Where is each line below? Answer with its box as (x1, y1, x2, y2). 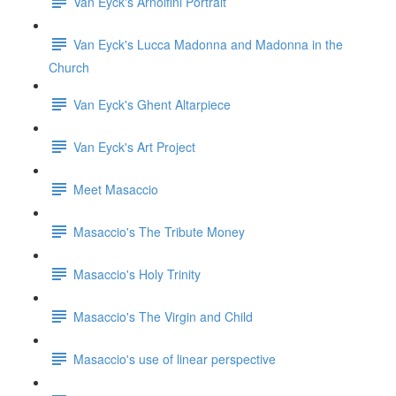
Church (49, 58, 89, 76)
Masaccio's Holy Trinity (73, 264, 201, 283)
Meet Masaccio (73, 179, 158, 198)
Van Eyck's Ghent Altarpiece (73, 95, 231, 113)
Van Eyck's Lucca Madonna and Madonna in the (73, 34, 343, 53)
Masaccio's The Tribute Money (73, 222, 245, 240)
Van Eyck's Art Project (73, 137, 195, 156)
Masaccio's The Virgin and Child (73, 307, 253, 325)
